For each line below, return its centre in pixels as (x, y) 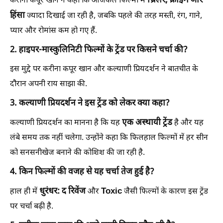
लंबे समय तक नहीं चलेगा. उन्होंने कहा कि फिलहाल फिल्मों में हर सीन (109, 138)
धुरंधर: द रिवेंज (62, 191)
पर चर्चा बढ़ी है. (32, 207)
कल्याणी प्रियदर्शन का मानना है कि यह (66, 123)
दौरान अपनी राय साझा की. (49, 84)
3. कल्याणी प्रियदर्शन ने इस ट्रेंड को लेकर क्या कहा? (90, 103)
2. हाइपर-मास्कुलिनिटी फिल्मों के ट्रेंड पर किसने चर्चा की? (99, 50)
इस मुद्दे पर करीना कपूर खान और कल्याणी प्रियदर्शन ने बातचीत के (104, 69)
